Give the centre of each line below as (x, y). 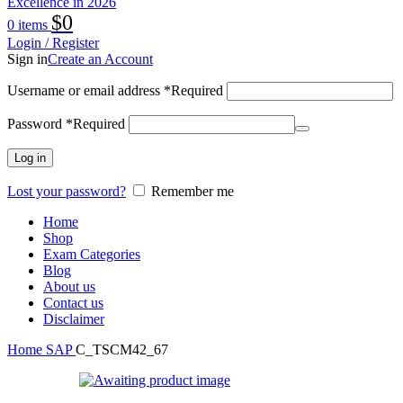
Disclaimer (74, 319)
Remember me (193, 191)
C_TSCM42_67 (122, 349)
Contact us (73, 303)
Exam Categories (92, 254)
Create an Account (100, 59)
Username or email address (85, 90)
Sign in (27, 59)
